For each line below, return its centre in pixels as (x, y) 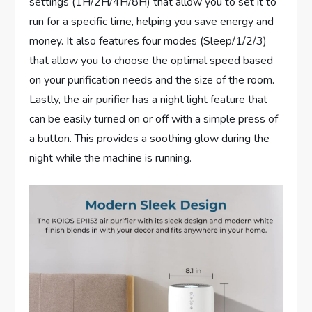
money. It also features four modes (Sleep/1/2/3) (148, 41)
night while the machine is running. (111, 158)
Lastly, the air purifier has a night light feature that (149, 100)
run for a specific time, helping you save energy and (152, 22)
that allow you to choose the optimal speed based (151, 61)
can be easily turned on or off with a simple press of (154, 119)
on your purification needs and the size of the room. (152, 80)
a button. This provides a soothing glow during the (150, 139)
